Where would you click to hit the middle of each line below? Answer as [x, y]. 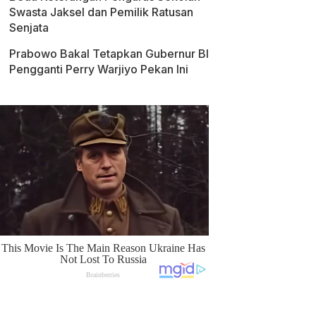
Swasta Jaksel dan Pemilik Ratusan [101, 12]
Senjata [32, 28]
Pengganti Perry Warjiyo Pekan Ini [99, 69]
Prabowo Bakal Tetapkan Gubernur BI [109, 54]
